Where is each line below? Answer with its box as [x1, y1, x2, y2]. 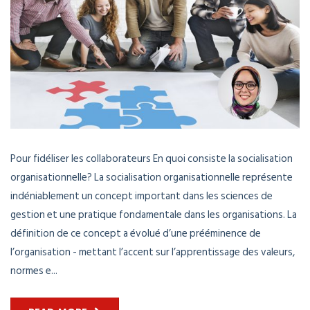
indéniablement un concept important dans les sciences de [10, 188, 273, 206]
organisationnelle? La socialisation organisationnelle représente [10, 169, 293, 187]
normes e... [10, 262, 57, 280]
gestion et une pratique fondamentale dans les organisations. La [10, 206, 297, 224]
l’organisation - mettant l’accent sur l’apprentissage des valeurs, [10, 244, 295, 262]
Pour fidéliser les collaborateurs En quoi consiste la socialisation [10, 150, 293, 168]
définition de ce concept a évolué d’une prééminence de [10, 225, 261, 243]
